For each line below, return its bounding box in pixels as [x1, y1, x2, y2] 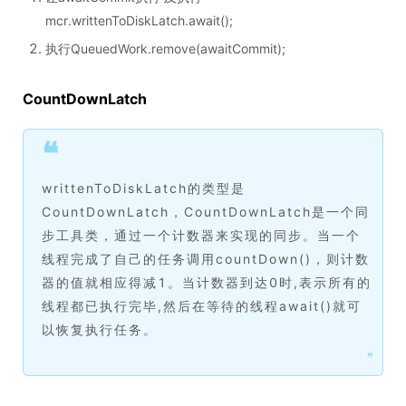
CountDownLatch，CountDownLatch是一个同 [42, 204, 370, 219]
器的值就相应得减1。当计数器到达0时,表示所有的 [42, 275, 372, 290]
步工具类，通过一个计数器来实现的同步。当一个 [42, 227, 361, 243]
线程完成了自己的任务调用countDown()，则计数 [42, 251, 370, 266]
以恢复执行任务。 [42, 322, 158, 337]
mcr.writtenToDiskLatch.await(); [45, 13, 233, 28]
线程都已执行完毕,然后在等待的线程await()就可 [42, 298, 362, 314]
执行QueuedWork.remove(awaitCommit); [45, 41, 285, 56]
